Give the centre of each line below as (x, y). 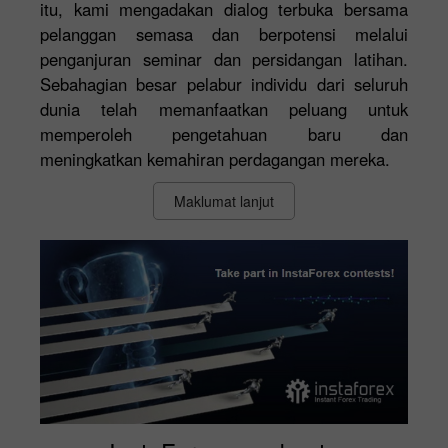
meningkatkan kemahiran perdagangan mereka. (215, 158)
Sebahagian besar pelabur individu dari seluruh (224, 83)
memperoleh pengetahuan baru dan (224, 133)
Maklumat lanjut (224, 200)
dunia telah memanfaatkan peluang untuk (224, 108)
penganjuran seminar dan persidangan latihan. (224, 58)
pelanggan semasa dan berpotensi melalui (224, 33)
